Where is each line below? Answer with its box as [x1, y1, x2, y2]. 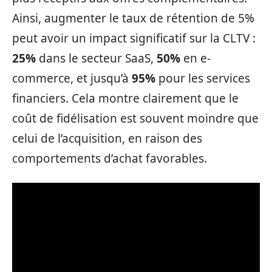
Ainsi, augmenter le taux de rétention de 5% [12, 10, 254, 26]
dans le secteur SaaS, [36, 50, 157, 66]
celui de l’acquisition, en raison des [12, 131, 202, 146]
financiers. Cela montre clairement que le [12, 90, 239, 106]
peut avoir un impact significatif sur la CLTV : [12, 30, 256, 46]
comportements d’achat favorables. [12, 151, 207, 166]
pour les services [155, 70, 250, 86]
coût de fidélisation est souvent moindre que [12, 110, 259, 126]
